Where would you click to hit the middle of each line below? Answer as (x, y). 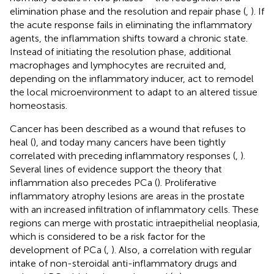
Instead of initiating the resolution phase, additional (120, 51)
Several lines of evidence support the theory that (116, 169)
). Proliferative (187, 182)
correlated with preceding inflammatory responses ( (123, 155)
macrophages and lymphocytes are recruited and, (118, 65)
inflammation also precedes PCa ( (83, 182)
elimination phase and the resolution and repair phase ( (128, 11)
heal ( (21, 142)
